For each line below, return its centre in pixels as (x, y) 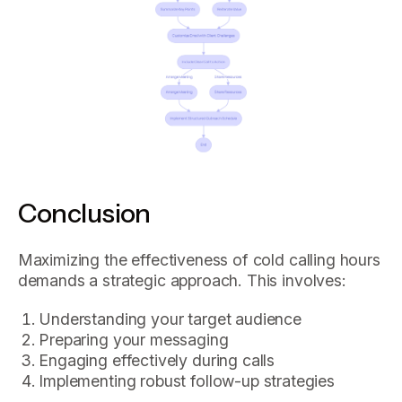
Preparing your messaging (134, 339)
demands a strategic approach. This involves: (182, 280)
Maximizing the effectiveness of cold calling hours (199, 259)
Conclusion (84, 213)
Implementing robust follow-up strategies (187, 380)
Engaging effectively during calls (157, 360)
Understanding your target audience (170, 319)
